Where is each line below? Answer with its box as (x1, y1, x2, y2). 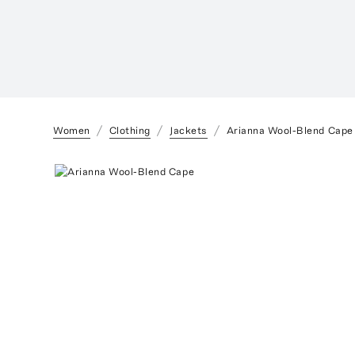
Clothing (109, 124, 151, 136)
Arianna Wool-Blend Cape (226, 124, 353, 136)
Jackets (169, 124, 208, 136)
